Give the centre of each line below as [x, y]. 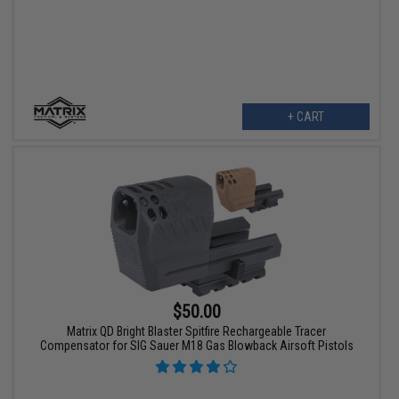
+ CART [305, 116]
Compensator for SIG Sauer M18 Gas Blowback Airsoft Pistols [196, 346]
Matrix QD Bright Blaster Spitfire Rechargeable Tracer [197, 332]
